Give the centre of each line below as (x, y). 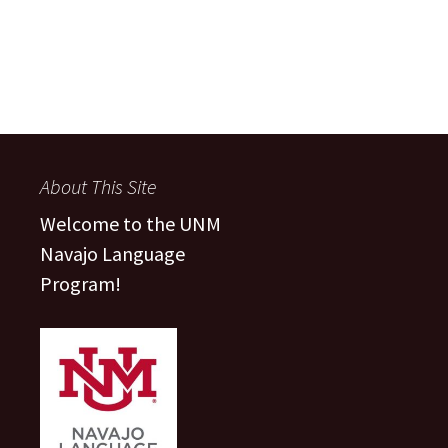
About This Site (98, 186)
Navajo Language (112, 253)
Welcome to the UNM (130, 223)
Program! (80, 283)
